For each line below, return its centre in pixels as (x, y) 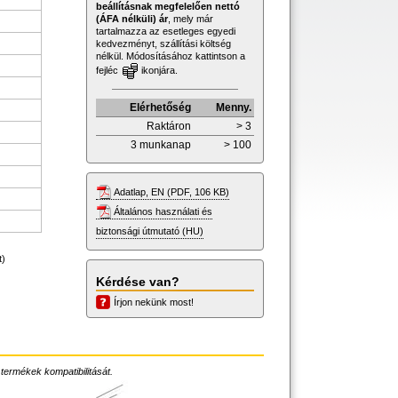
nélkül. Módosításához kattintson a (171, 56)
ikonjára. (158, 70)
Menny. (234, 107)
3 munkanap (161, 144)
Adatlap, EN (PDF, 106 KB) (171, 191)
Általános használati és (163, 211)
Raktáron (169, 126)
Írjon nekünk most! (154, 302)
